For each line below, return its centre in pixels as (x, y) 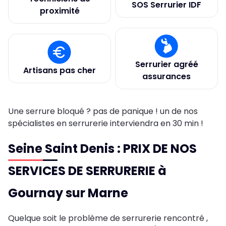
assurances (166, 76)
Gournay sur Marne (68, 193)
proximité (60, 11)
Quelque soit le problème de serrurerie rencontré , (108, 218)
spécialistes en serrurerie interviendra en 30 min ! (107, 123)
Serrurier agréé (166, 64)
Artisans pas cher (60, 70)
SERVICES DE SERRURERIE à (87, 171)
